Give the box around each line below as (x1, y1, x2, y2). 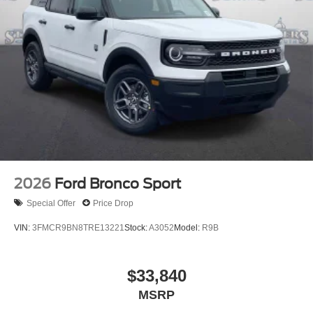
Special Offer (27, 198, 75, 208)
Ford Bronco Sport (54, 175, 181, 193)
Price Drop (93, 198, 133, 208)
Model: (174, 222, 202, 233)
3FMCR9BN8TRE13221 (32, 222, 124, 233)
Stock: (124, 222, 149, 233)
